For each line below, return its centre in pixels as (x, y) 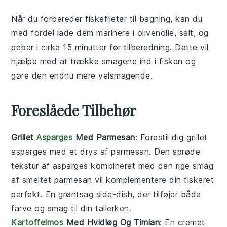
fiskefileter (106, 18)
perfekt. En (35, 194)
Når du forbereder (48, 18)
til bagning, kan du (165, 18)
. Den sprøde (175, 151)
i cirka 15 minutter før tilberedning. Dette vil (121, 47)
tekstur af (32, 165)
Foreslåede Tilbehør (74, 110)
